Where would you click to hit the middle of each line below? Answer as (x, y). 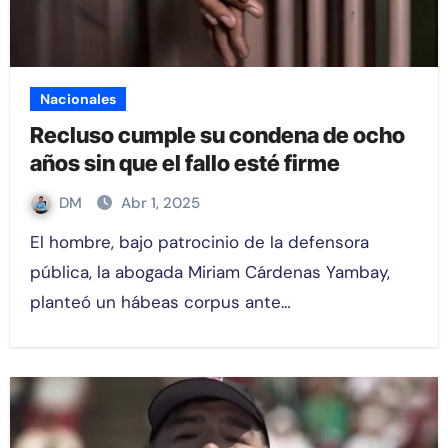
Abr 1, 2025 (160, 203)
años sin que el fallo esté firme (184, 163)
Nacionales (77, 99)
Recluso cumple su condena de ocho (217, 135)
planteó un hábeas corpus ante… (160, 302)
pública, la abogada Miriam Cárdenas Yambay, (209, 272)
